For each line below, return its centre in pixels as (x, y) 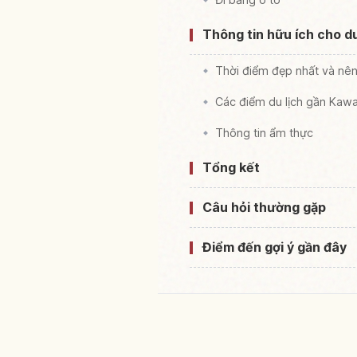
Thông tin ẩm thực (264, 133)
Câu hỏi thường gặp (264, 208)
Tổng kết (231, 168)
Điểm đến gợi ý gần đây (275, 247)
